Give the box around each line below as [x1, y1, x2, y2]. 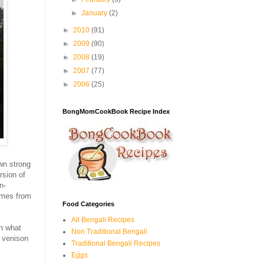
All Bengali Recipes [71, 216, 134, 224]
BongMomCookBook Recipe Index [62, 108, 170, 115]
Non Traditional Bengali [71, 227, 147, 236]
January [81, 9, 110, 17]
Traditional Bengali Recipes [71, 239, 160, 247]
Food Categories [62, 200, 114, 207]
